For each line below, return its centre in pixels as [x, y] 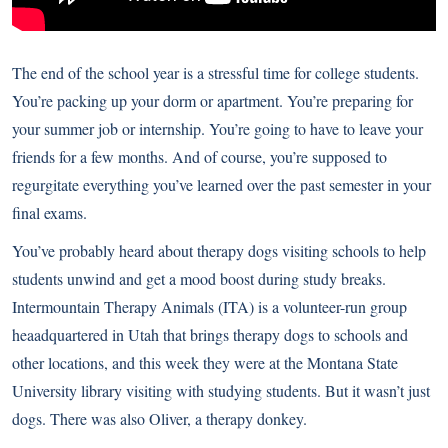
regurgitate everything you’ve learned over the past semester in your [221, 184]
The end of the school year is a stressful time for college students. [215, 72]
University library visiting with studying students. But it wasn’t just [221, 390]
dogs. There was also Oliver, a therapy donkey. [159, 418]
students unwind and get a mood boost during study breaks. [199, 278]
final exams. [49, 212]
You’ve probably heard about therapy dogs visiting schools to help [219, 250]
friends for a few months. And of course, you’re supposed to [199, 156]
